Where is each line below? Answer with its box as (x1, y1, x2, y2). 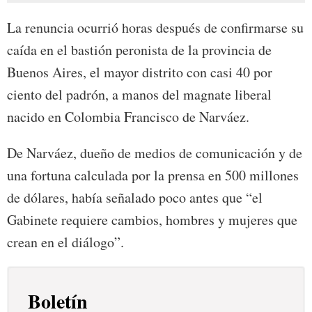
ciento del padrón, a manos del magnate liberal (7, 85, 272, 104)
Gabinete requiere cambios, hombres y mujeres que (7, 210, 297, 230)
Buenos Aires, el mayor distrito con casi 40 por (7, 63, 272, 82)
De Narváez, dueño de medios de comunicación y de (7, 143, 302, 163)
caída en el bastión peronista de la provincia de (7, 40, 272, 60)
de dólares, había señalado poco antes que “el (7, 188, 263, 208)
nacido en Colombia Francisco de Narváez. (7, 107, 249, 127)
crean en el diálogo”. (7, 233, 124, 252)
